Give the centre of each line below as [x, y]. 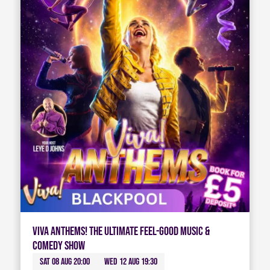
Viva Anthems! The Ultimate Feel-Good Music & [121, 231]
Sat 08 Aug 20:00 [64, 262]
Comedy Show [58, 246]
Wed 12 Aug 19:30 [130, 262]
